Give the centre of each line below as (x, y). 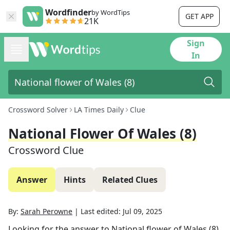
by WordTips (111, 12)
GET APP (199, 16)
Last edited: (102, 211)
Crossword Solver (38, 110)
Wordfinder (68, 12)
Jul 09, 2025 (142, 211)
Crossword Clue (46, 150)
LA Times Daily (99, 110)
